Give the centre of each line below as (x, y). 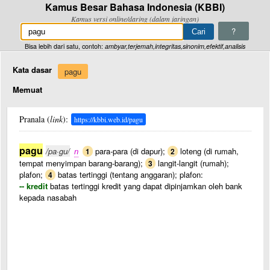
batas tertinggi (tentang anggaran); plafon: (129, 174)
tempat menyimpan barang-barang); (82, 163)
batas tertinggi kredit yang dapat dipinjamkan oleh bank (145, 186)
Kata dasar (32, 70)
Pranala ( (35, 119)
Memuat (27, 89)
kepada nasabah (48, 197)
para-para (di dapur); (130, 151)
